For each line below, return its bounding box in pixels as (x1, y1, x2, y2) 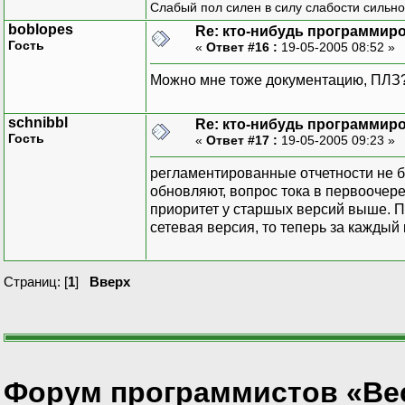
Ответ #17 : (206, 132, 278, 147)
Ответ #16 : (206, 39, 278, 54)
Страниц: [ (4, 273, 68, 289)
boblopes (8, 21, 73, 37)
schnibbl (8, 114, 68, 130)
